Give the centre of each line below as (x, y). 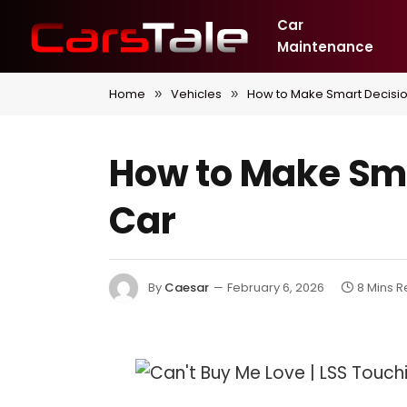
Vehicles (196, 94)
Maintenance (325, 47)
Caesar (187, 287)
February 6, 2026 (276, 287)
